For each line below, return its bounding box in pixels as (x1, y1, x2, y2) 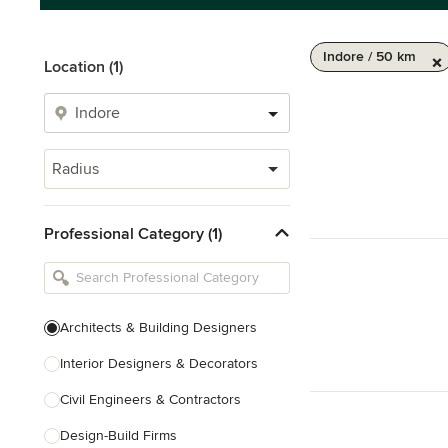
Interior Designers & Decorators (60, 355, 258, 372)
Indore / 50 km (323, 48, 416, 65)
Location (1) (44, 57, 123, 77)
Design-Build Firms (60, 427, 177, 444)
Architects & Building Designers (60, 319, 257, 336)
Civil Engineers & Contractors (60, 391, 241, 408)
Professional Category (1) (44, 223, 222, 244)
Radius (52, 159, 99, 179)
